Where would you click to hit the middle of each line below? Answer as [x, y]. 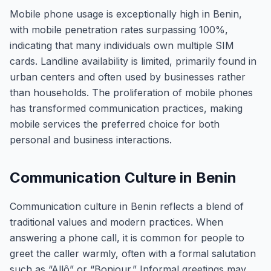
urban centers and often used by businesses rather [128, 77]
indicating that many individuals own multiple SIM [122, 45]
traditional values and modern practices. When [116, 222]
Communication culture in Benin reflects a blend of [127, 206]
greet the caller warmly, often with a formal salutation [133, 253]
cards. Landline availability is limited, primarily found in [133, 61]
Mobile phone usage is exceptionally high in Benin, [126, 14]
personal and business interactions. [91, 140]
